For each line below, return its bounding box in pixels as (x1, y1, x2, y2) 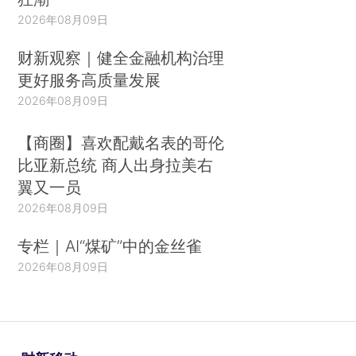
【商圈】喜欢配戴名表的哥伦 (17, 133, 225, 153)
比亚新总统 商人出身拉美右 (17, 155, 214, 176)
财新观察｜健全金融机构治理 (17, 47, 225, 68)
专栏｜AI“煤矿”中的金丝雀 (17, 235, 203, 256)
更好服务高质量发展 (17, 69, 161, 90)
